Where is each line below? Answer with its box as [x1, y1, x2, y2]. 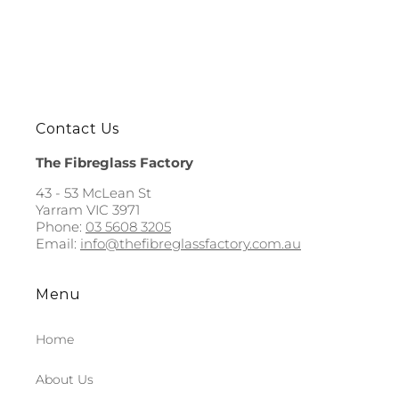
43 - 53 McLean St [36, 183, 151, 201]
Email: [36, 234, 80, 252]
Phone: [36, 217, 85, 235]
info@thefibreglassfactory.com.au [80, 234, 301, 252]
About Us [36, 370, 94, 387]
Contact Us [36, 119, 119, 137]
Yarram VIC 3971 [36, 200, 140, 218]
